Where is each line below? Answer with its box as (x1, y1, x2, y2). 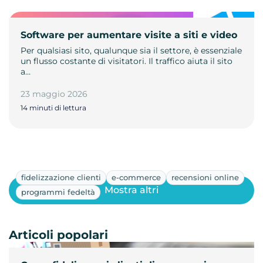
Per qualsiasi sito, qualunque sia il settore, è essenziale (21, 45, 242, 56)
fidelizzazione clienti (21, 172, 101, 182)
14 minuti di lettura (21, 103, 86, 112)
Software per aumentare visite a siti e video (21, 29, 237, 41)
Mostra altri (104, 184, 159, 196)
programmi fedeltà (21, 187, 95, 197)
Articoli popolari (9, 227, 108, 242)
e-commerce (112, 172, 161, 182)
